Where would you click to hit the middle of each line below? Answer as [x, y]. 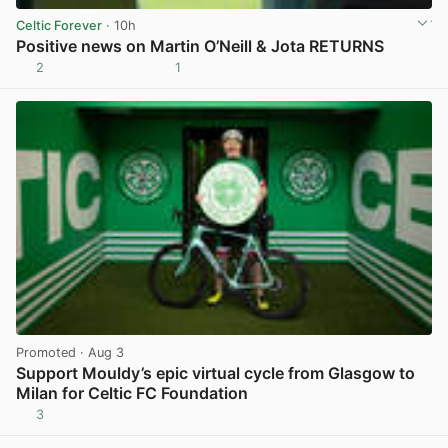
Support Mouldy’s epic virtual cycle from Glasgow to [215, 373]
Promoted [46, 353]
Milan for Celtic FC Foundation [132, 393]
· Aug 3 [100, 353]
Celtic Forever [59, 26]
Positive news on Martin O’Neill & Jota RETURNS [200, 46]
